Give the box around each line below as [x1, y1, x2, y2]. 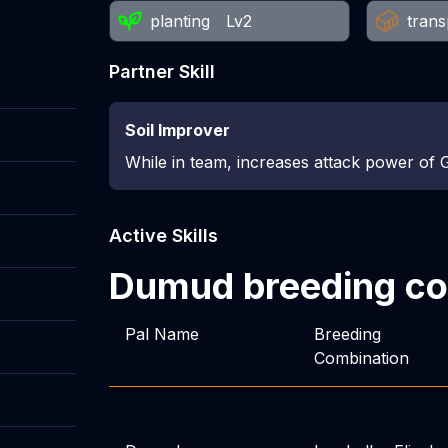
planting [149, 11, 210, 31]
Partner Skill [108, 61, 215, 82]
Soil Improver [124, 120, 230, 140]
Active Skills [108, 225, 218, 246]
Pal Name [124, 324, 199, 344]
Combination [313, 348, 409, 368]
